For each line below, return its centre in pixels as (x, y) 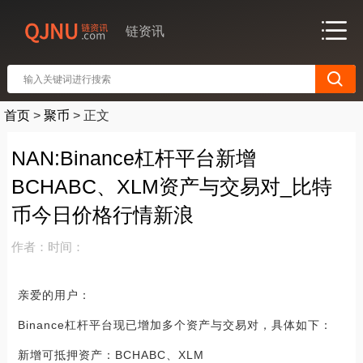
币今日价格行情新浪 (102, 215)
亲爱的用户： (54, 295)
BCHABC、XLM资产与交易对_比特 (171, 186)
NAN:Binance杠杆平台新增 (133, 158)
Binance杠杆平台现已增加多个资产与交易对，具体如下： (175, 325)
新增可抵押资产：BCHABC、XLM (111, 355)
